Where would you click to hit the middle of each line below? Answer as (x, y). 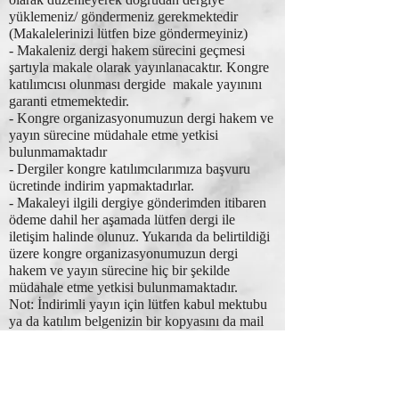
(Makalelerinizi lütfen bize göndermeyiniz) (128, 33)
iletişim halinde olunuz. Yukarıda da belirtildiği (139, 236)
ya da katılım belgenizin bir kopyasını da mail (136, 321)
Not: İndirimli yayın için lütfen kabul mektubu (138, 304)
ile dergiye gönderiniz (70, 338)
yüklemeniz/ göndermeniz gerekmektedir (123, 16)
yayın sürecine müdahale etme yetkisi (114, 135)
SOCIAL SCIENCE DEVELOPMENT (113, 388)
